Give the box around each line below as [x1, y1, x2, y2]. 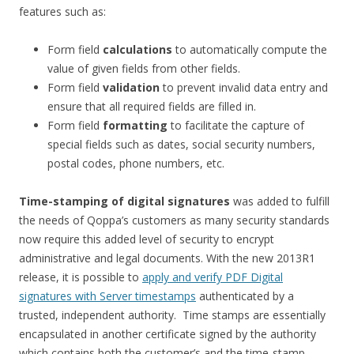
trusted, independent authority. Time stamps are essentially [19, 307, 326, 322]
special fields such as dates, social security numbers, [47, 137, 315, 152]
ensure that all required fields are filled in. [47, 99, 256, 114]
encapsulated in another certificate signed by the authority [19, 326, 316, 341]
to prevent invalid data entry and [160, 80, 328, 95]
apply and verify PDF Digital [142, 269, 283, 284]
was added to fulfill [230, 194, 330, 209]
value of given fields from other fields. [47, 61, 240, 76]
